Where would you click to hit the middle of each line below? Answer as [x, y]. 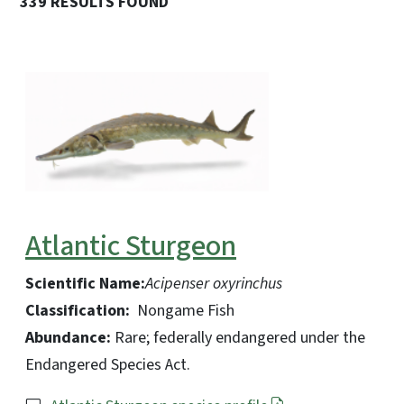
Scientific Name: [85, 283]
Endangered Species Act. [108, 364]
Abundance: [68, 337]
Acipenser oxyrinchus [214, 283]
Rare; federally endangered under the [238, 337]
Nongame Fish [182, 310]
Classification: [78, 310]
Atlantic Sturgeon [131, 246]
